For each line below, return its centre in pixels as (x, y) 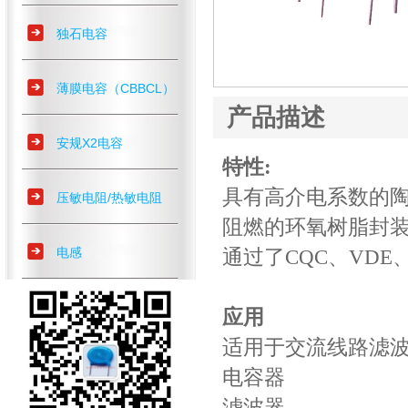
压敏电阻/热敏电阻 (109, 198)
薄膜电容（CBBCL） (116, 88)
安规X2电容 (90, 143)
